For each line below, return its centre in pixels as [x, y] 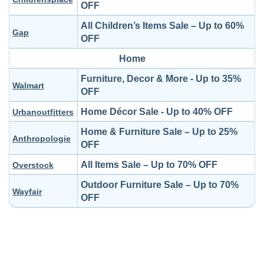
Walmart [28, 85]
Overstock [33, 165]
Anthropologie [42, 138]
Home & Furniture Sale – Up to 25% [159, 132]
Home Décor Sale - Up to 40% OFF [157, 112]
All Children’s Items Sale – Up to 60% [162, 26]
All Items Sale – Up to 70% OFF [149, 165]
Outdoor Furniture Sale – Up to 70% [160, 185]
